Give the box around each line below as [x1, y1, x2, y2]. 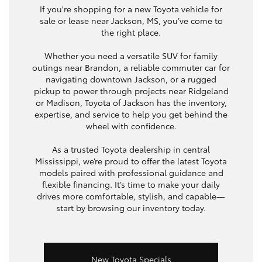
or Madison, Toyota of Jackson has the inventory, [35, 96, 227, 109]
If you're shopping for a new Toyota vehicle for [40, 3, 222, 15]
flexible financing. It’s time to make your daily [42, 178, 220, 191]
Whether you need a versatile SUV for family [44, 50, 218, 62]
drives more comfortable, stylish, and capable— [37, 190, 225, 202]
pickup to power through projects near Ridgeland [33, 85, 229, 97]
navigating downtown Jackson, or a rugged [46, 73, 216, 85]
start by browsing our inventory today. [56, 202, 206, 214]
